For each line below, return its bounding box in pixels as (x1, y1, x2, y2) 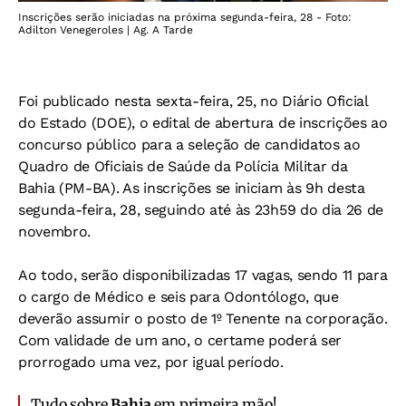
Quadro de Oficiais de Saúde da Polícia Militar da (18, 157, 348, 175)
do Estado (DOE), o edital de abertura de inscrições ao (18, 113, 388, 131)
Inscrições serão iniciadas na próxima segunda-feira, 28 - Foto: (18, 10, 352, 24)
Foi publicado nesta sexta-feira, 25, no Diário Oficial (18, 92, 368, 110)
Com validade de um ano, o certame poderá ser (18, 331, 342, 349)
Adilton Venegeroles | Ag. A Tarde (18, 23, 193, 36)
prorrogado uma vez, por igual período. (18, 353, 284, 371)
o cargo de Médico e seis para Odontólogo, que (18, 287, 339, 305)
